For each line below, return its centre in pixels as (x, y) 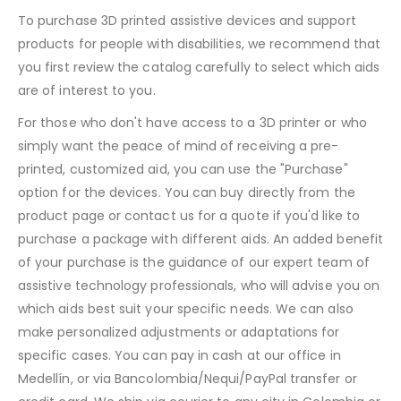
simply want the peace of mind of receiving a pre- (179, 145)
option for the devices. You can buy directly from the (187, 192)
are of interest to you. (89, 90)
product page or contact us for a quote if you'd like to (189, 215)
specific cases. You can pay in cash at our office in (179, 355)
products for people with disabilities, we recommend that (199, 43)
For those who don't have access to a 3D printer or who (192, 122)
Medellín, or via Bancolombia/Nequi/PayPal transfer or (188, 378)
